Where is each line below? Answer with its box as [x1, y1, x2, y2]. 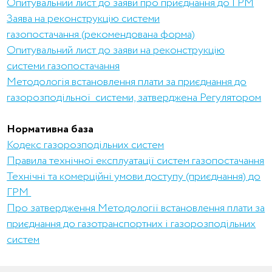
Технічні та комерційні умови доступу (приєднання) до [7, 169, 261, 185]
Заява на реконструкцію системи [7, 11, 160, 27]
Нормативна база [7, 121, 94, 137]
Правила [7, 153, 50, 169]
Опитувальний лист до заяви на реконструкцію [7, 42, 225, 58]
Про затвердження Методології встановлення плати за [7, 200, 265, 216]
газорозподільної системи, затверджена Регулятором [7, 90, 262, 106]
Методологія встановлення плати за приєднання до [7, 74, 247, 90]
